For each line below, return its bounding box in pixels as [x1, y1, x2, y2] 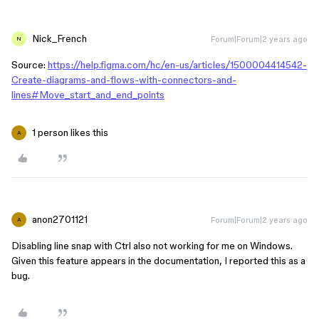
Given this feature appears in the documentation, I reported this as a [11, 255, 305, 266]
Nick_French [32, 33, 87, 44]
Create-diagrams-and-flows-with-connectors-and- [11, 74, 236, 85]
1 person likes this [32, 127, 108, 138]
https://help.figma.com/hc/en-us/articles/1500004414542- [48, 59, 307, 70]
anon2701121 [32, 214, 88, 225]
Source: [11, 59, 48, 70]
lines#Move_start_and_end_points [11, 89, 164, 100]
